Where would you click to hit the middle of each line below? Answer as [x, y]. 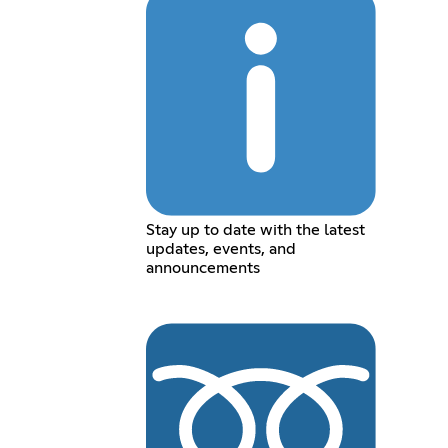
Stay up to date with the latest [256, 230]
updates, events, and [221, 249]
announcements [203, 268]
